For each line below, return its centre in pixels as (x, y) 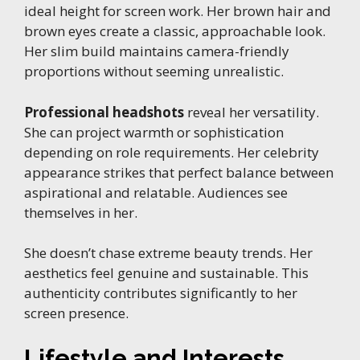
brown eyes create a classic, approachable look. (175, 31)
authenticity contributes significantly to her (161, 293)
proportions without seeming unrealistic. (154, 72)
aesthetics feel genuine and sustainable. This (166, 273)
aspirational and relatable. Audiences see (156, 192)
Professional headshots (104, 112)
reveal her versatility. (252, 112)
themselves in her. (81, 212)
